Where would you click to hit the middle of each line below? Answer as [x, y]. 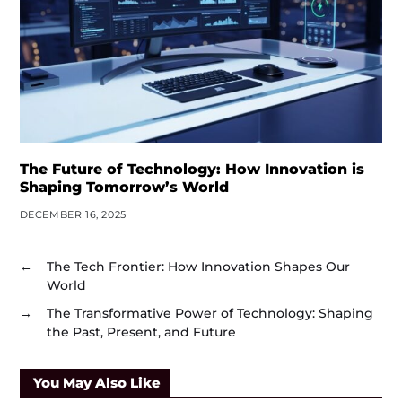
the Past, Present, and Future [141, 332]
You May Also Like [96, 383]
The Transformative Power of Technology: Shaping [210, 314]
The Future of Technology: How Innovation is [192, 170]
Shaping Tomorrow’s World [124, 188]
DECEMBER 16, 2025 [73, 215]
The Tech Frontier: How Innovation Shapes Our [198, 267]
